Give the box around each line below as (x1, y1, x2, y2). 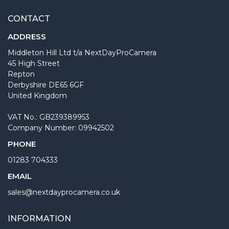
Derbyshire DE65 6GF (8, 80, 84, 89)
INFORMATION (8, 213, 71, 223)
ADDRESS (8, 31, 46, 41)
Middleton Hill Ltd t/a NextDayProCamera (8, 48, 156, 57)
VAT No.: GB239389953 (8, 112, 89, 122)
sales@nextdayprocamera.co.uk (8, 187, 120, 197)
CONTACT (8, 13, 50, 24)
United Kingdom (8, 90, 67, 100)
